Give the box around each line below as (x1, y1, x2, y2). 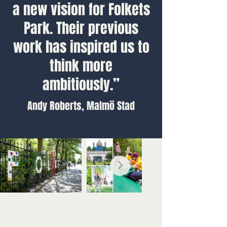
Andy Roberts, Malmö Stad (27, 98, 135, 113)
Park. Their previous (24, 18, 138, 39)
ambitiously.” (43, 74, 120, 95)
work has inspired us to (13, 36, 149, 57)
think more (50, 55, 112, 76)
